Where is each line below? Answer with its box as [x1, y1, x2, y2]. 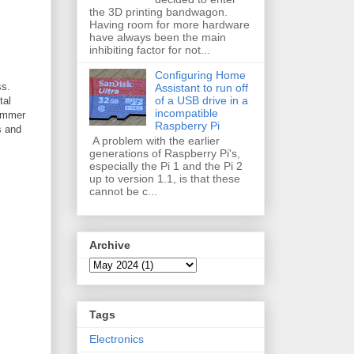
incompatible [154, 106, 218, 119]
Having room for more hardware [89, 17, 250, 31]
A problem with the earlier [89, 134, 220, 147]
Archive [89, 238, 130, 251]
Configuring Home [154, 68, 246, 81]
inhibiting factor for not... [89, 43, 210, 56]
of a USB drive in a [154, 93, 248, 107]
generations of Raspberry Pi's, [89, 146, 240, 160]
